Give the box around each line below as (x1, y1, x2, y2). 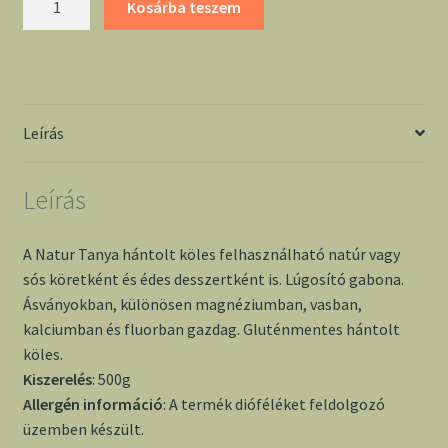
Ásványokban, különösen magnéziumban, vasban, (22, 294, 362, 315)
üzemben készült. (22, 419, 144, 440)
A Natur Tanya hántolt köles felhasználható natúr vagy (22, 244, 400, 265)
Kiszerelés (22, 369, 92, 390)
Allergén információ (22, 394, 163, 415)
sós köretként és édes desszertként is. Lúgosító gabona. (22, 269, 404, 290)
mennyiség (21, 110, 97, 131)
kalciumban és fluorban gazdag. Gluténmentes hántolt (22, 319, 400, 340)
